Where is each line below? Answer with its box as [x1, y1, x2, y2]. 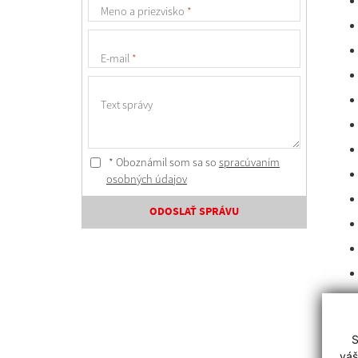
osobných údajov [106, 171, 187, 186]
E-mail [100, 50, 132, 66]
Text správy [100, 97, 153, 112]
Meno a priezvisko [100, 4, 187, 19]
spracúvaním [219, 154, 280, 169]
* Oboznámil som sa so [106, 154, 219, 169]
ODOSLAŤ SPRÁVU [149, 203, 239, 220]
